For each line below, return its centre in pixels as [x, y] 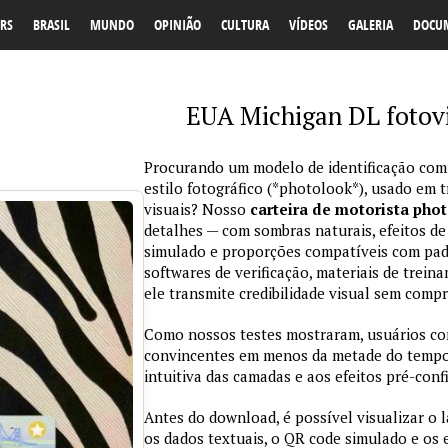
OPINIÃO [177, 24]
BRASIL [51, 24]
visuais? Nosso [197, 209]
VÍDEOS [308, 24]
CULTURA [245, 24]
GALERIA [370, 24]
